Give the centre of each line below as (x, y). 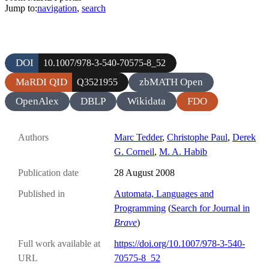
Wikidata (147, 101)
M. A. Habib (183, 151)
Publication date (48, 173)
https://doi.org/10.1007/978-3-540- (180, 244)
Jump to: (21, 8)
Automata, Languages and (164, 194)
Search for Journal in (210, 208)
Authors (33, 137)
